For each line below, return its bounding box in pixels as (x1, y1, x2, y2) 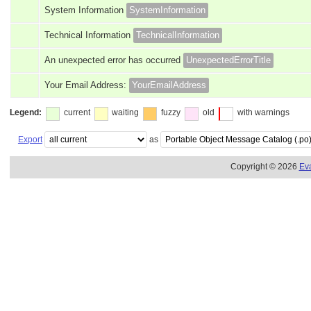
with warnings (237, 107, 289, 117)
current (63, 107, 90, 117)
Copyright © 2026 (230, 162, 299, 172)
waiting (112, 107, 140, 117)
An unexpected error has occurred (44, 56, 184, 65)
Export (17, 134, 42, 144)
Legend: (10, 107, 42, 117)
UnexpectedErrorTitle (186, 56, 271, 65)
